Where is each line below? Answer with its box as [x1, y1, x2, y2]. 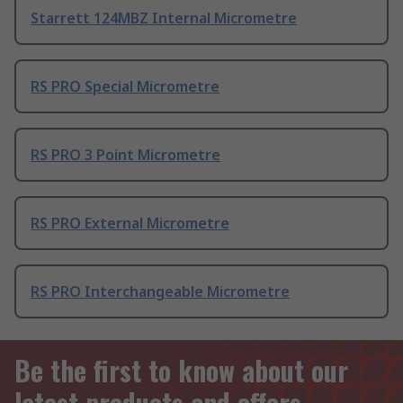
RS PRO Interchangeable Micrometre [31, 281, 290, 301]
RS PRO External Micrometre [31, 212, 229, 233]
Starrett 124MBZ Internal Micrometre [31, 7, 297, 28]
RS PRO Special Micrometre [31, 76, 219, 96]
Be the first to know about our [14, 350, 348, 390]
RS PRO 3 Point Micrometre [31, 144, 220, 165]
